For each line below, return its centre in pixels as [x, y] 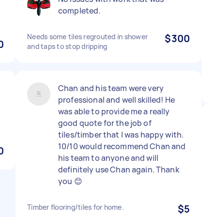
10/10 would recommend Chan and [122, 146]
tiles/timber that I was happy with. [121, 135]
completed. [79, 11]
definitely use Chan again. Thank [119, 170]
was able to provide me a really [114, 111]
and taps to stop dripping [67, 46]
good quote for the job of [105, 123]
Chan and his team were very [111, 88]
